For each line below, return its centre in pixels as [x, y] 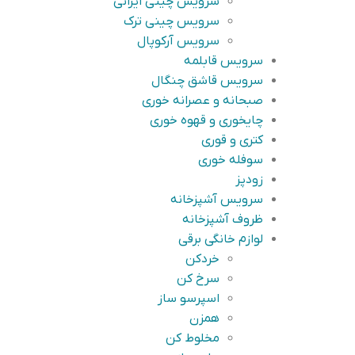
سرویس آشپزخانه [217, 200]
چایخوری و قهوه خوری [206, 120]
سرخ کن [198, 279]
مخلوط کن [193, 338]
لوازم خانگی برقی [221, 239]
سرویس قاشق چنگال [207, 81]
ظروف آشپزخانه [223, 219]
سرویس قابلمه [223, 61]
